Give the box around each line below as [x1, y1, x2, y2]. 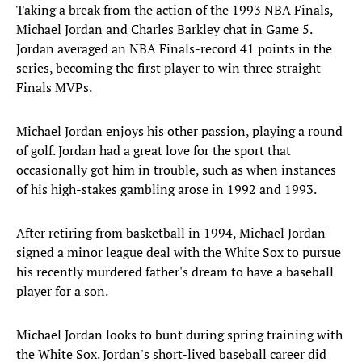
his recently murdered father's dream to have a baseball [16, 263, 334, 281]
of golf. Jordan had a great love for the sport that [16, 141, 291, 160]
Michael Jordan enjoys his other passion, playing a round [16, 122, 343, 141]
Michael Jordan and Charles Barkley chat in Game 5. [16, 20, 312, 39]
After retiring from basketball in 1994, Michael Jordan [16, 224, 326, 242]
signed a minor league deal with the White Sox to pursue [16, 243, 341, 262]
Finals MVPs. [16, 78, 92, 97]
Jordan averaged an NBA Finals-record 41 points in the [16, 40, 332, 58]
